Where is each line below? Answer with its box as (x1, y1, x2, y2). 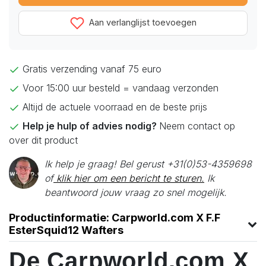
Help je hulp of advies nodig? (23, 120, 159, 132)
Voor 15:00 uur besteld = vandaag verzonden (23, 82, 218, 94)
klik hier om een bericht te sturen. (53, 172, 204, 185)
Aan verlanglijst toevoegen (86, 17, 197, 28)
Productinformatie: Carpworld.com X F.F (9, 211, 220, 224)
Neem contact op (159, 120, 235, 132)
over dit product (9, 134, 78, 147)
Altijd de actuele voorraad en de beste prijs (23, 101, 207, 113)
